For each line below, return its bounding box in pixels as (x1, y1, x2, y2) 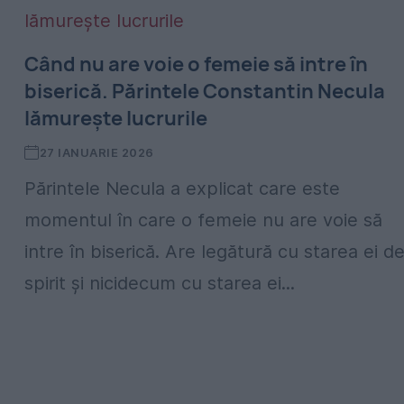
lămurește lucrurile (24, 105, 207, 132)
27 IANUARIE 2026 (39, 145, 154, 160)
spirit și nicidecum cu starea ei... (24, 272, 295, 294)
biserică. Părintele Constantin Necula (24, 78, 385, 105)
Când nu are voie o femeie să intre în (24, 50, 368, 78)
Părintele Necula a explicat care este (24, 178, 340, 199)
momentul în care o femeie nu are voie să (24, 209, 382, 231)
